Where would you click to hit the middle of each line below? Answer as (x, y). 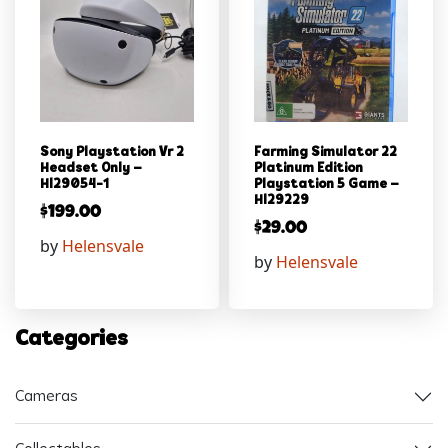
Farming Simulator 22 (325, 153)
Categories (71, 340)
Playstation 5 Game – (326, 185)
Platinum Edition (308, 169)
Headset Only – (91, 169)
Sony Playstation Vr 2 (112, 153)
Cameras (46, 396)
